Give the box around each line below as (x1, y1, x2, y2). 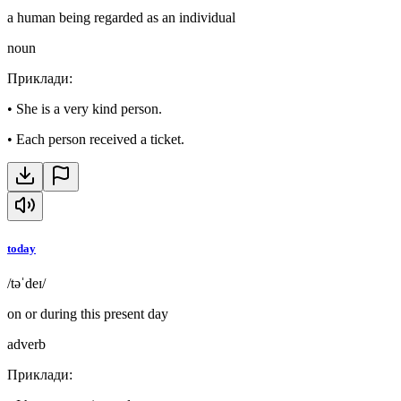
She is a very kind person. (16, 101, 162, 117)
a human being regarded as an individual (7, 10, 235, 26)
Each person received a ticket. (16, 132, 184, 148)
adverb (7, 336, 46, 352)
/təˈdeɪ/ (7, 275, 46, 291)
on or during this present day (7, 305, 168, 321)
